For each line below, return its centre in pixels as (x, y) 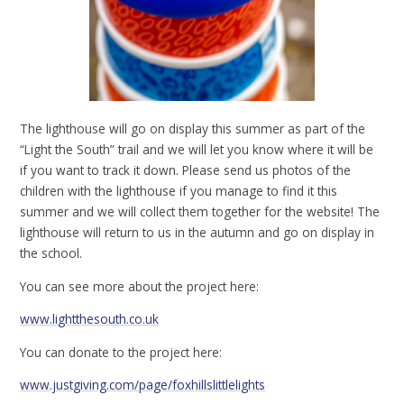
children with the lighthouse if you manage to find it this (179, 191)
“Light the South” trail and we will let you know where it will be (197, 150)
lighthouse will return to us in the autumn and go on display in (197, 233)
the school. (51, 253)
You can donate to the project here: (121, 352)
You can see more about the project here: (140, 286)
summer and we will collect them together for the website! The (200, 212)
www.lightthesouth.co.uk (90, 319)
